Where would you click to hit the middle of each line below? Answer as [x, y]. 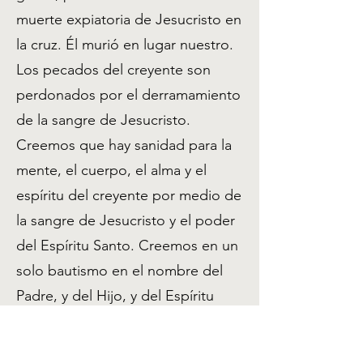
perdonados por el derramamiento [128, 95]
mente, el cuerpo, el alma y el [111, 170]
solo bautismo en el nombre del [120, 271]
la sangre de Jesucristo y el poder [126, 220]
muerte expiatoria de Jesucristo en [129, 19]
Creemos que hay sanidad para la [124, 145]
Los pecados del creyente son [113, 70]
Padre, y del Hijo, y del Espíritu [115, 296]
